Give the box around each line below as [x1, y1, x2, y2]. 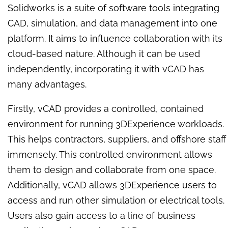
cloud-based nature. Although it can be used [8, 48, 200, 60]
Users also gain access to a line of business [8, 210, 195, 221]
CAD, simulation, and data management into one [8, 18, 217, 29]
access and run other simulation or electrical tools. [8, 195, 224, 206]
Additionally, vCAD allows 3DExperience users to [8, 180, 217, 191]
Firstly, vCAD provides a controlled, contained [8, 103, 204, 115]
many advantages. [8, 79, 89, 90]
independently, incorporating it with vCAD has [8, 64, 204, 75]
